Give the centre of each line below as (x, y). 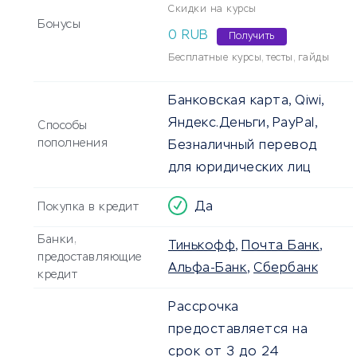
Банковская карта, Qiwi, (246, 102)
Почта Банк (280, 247)
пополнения (73, 144)
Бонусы (59, 25)
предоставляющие (90, 258)
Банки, (57, 240)
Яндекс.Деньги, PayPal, (242, 124)
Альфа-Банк (208, 269)
